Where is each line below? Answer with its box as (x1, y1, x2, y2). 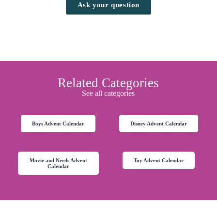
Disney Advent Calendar (130, 121, 187, 127)
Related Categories (58, 76, 159, 91)
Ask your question (77, 1, 140, 9)
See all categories (82, 89, 135, 98)
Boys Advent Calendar (32, 121, 85, 127)
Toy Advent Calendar (134, 157, 184, 164)
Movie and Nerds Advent (29, 157, 87, 164)
